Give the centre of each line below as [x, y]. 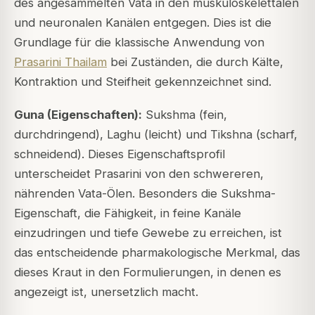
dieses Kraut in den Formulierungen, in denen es [148, 272]
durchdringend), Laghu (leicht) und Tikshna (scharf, [156, 134]
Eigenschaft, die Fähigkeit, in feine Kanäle [128, 213]
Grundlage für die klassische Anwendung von [139, 43]
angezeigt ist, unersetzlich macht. [106, 291]
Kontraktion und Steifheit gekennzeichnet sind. [143, 82]
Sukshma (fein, [185, 114]
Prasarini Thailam [60, 62]
